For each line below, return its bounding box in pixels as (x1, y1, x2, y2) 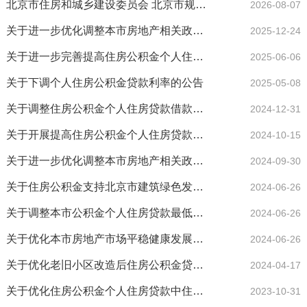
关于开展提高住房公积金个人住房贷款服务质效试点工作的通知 (192, 129, 204, 141)
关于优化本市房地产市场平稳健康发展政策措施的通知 (192, 233, 204, 245)
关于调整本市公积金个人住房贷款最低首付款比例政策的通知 (192, 207, 204, 219)
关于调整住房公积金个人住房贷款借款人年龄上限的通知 (192, 103, 204, 115)
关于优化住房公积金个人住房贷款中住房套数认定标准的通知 (192, 285, 204, 297)
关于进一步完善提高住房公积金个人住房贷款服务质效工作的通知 (192, 51, 204, 63)
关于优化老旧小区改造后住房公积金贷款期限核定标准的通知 (192, 259, 204, 271)
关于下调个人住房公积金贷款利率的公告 (5, 77, 204, 89)
